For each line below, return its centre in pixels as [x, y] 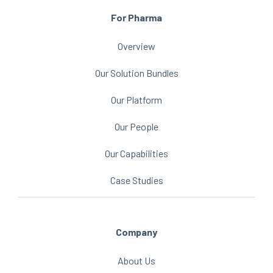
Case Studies [136, 180]
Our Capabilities [136, 153]
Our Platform [136, 100]
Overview [136, 46]
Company [136, 232]
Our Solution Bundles [136, 73]
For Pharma [136, 17]
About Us [136, 261]
